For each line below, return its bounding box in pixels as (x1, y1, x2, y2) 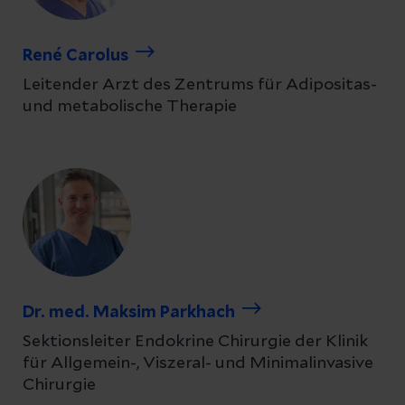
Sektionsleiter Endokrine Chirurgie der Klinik (23, 334, 368, 350)
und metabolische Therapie (23, 99, 237, 115)
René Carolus (23, 48, 128, 64)
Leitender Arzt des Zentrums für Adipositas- (23, 77, 377, 93)
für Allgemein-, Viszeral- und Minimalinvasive (23, 355, 373, 372)
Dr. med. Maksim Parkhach (23, 305, 235, 321)
